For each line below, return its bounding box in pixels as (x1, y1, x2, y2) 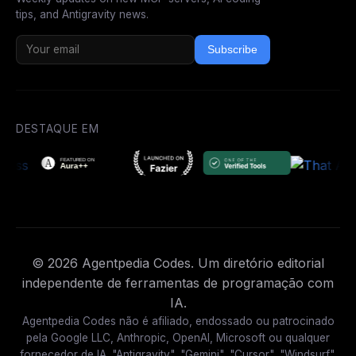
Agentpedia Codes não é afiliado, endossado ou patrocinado (21, 314, 335, 327)
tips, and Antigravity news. (16, 7, 149, 21)
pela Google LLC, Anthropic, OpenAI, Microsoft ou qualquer (26, 331, 330, 344)
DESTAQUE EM (16, 122, 99, 135)
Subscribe (207, 43, 257, 56)
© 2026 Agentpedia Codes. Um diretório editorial (32, 254, 324, 271)
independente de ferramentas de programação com (22, 274, 334, 291)
